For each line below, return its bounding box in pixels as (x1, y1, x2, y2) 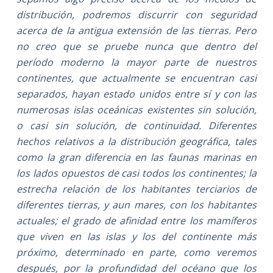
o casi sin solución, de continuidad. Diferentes (16, 118, 257, 132)
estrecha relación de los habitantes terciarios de (16, 182, 257, 196)
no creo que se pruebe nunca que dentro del (16, 39, 257, 53)
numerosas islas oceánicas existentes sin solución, (16, 102, 257, 116)
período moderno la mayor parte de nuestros (16, 55, 257, 69)
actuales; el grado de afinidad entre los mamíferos (16, 213, 257, 227)
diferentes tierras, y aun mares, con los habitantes (16, 197, 257, 211)
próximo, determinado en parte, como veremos (16, 245, 257, 259)
